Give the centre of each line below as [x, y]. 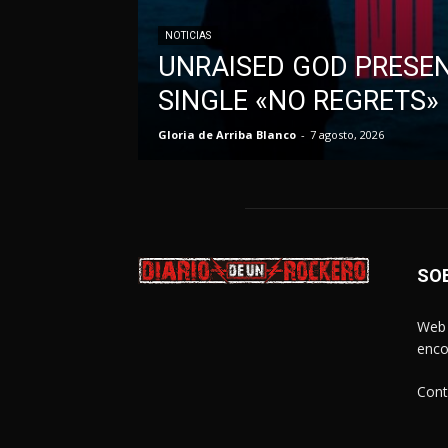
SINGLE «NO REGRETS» [298, 100]
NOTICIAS [188, 35]
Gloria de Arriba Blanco [227, 134]
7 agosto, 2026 [347, 134]
